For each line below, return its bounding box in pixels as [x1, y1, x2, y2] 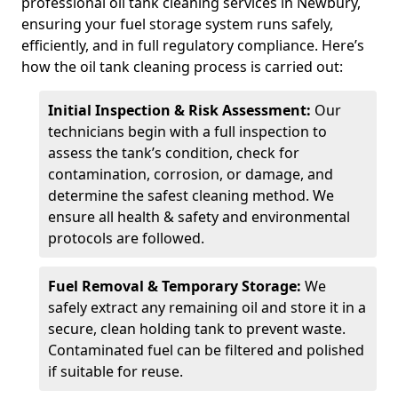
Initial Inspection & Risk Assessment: [48, 100, 314, 120]
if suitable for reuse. [48, 362, 183, 381]
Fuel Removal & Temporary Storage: [48, 276, 305, 296]
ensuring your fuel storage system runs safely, [21, 14, 333, 34]
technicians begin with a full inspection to [48, 122, 327, 141]
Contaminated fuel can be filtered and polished [48, 340, 364, 360]
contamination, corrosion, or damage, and [48, 164, 333, 184]
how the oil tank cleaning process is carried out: [21, 57, 343, 76]
